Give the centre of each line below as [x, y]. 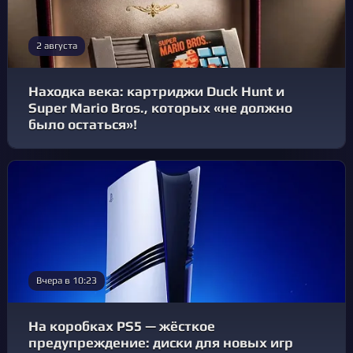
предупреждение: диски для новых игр [161, 343]
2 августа [57, 46]
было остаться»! [83, 125]
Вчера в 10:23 [67, 281]
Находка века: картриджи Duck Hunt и [156, 92]
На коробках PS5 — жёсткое [122, 327]
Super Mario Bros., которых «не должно [160, 108]
